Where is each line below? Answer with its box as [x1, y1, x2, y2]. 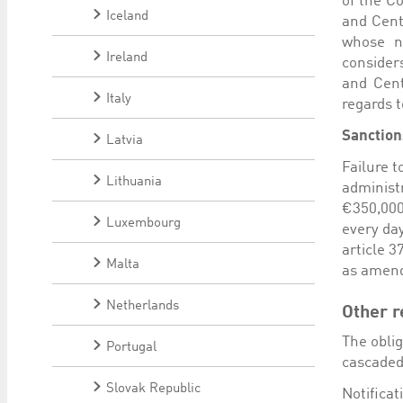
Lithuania [106, 175, 162, 189]
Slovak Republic [106, 382, 201, 396]
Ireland [106, 51, 148, 65]
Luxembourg [106, 217, 181, 230]
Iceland [106, 10, 148, 23]
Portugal [106, 341, 157, 354]
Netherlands [106, 300, 179, 313]
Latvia [106, 134, 143, 148]
